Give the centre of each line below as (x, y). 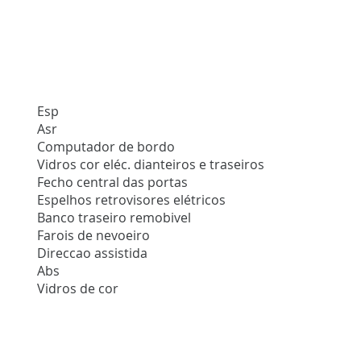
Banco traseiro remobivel (114, 218)
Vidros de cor (78, 289)
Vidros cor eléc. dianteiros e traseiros (151, 165)
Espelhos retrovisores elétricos (132, 200)
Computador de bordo (106, 147)
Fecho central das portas (113, 183)
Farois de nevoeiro (94, 236)
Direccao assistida (93, 253)
